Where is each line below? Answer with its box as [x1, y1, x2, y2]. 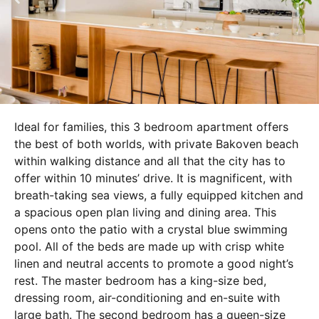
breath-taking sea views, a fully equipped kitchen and [14, 187, 303, 202]
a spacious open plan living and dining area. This [14, 204, 276, 219]
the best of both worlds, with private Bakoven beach [14, 136, 298, 151]
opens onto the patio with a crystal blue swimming [14, 221, 288, 236]
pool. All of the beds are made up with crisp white [14, 239, 284, 253]
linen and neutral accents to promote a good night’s [14, 256, 293, 271]
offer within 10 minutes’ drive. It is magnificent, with [14, 170, 292, 185]
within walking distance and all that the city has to [14, 153, 286, 168]
